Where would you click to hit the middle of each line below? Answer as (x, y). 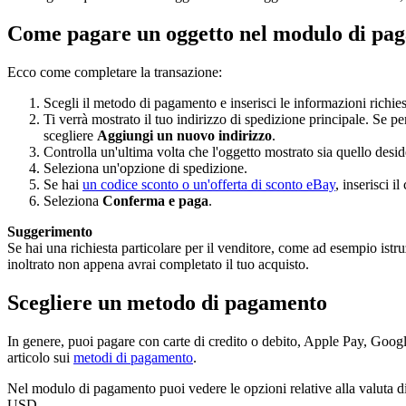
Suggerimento (50, 232)
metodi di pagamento (133, 357)
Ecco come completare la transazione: (115, 72)
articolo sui (40, 357)
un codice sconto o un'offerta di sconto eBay (209, 185)
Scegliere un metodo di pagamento (167, 303)
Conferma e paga (155, 201)
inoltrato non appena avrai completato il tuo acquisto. (158, 265)
